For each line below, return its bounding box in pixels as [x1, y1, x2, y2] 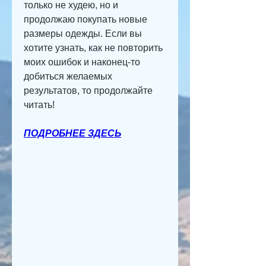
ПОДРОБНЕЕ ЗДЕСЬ [24, 128, 121, 139]
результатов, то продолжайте [24, 85, 153, 96]
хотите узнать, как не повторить [24, 43, 163, 53]
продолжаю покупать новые [24, 14, 147, 25]
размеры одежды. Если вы [24, 28, 142, 39]
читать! [24, 100, 55, 110]
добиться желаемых [24, 71, 112, 82]
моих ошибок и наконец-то [24, 57, 140, 68]
